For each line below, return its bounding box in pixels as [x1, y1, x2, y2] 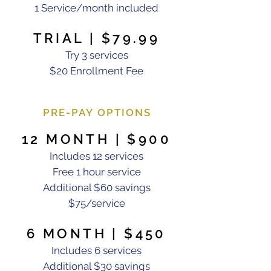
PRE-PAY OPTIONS [43, 106, 151, 119]
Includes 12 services [50, 150, 143, 162]
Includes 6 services [51, 244, 142, 256]
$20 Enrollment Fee [50, 65, 143, 77]
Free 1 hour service [52, 166, 141, 178]
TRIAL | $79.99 [33, 30, 160, 46]
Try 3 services [65, 49, 128, 61]
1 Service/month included [34, 2, 158, 14]
